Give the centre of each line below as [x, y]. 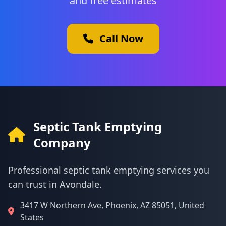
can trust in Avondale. [55, 184]
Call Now [121, 39]
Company [62, 143]
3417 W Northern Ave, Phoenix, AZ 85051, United [112, 205]
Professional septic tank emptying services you [109, 170]
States [32, 217]
